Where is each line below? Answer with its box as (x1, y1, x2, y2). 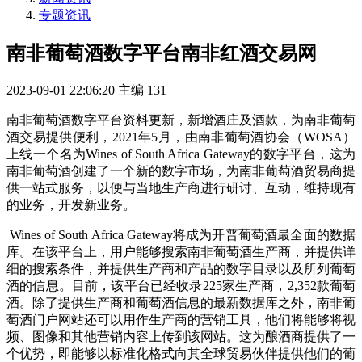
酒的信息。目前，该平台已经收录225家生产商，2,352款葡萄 (6, 279, 356, 293)
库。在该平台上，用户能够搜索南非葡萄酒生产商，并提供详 (6, 245, 356, 259)
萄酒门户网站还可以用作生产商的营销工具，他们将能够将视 (6, 313, 356, 327)
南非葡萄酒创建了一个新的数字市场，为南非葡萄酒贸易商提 (6, 164, 356, 179)
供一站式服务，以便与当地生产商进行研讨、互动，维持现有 (6, 181, 356, 196)
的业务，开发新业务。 (6, 198, 136, 213)
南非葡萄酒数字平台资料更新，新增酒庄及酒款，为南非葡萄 (6, 113, 356, 128)
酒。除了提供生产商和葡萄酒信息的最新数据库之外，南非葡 (6, 296, 356, 310)
